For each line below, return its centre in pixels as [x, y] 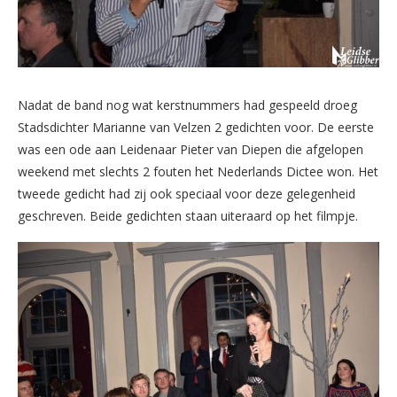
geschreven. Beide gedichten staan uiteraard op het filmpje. [188, 215]
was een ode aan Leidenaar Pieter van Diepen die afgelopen [191, 149]
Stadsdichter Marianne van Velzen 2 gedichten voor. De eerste [196, 127]
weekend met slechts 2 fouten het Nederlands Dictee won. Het [198, 171]
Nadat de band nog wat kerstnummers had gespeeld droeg [187, 105]
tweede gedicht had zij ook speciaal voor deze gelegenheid [187, 193]
